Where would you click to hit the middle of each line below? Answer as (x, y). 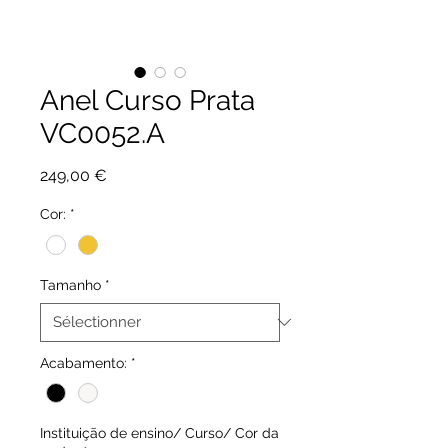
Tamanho (70, 284)
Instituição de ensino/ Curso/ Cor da (159, 432)
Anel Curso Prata (147, 101)
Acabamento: (83, 362)
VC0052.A (102, 134)
